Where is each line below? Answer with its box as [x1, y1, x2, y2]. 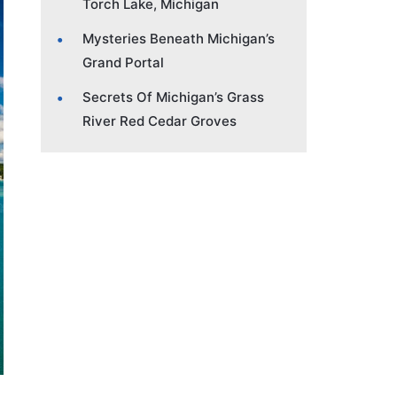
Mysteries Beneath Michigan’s [82, 29, 275, 47]
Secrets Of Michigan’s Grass [82, 88, 264, 105]
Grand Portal [82, 53, 164, 71]
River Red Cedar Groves [82, 112, 237, 129]
